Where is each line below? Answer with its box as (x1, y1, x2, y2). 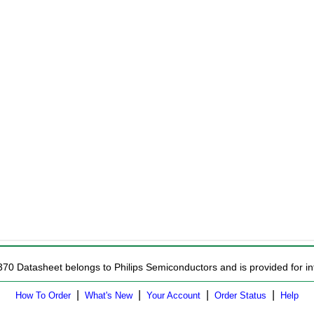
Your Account (146, 290, 200, 301)
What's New (85, 290, 132, 301)
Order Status (214, 290, 266, 301)
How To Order (15, 290, 71, 301)
